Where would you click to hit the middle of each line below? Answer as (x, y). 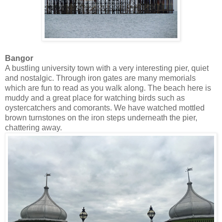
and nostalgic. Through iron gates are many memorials (100, 78)
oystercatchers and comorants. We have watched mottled (105, 108)
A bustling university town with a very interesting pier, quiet (107, 68)
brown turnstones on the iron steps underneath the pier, (101, 117)
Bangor (19, 58)
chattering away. (33, 127)
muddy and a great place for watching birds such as (95, 98)
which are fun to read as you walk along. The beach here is (108, 88)
